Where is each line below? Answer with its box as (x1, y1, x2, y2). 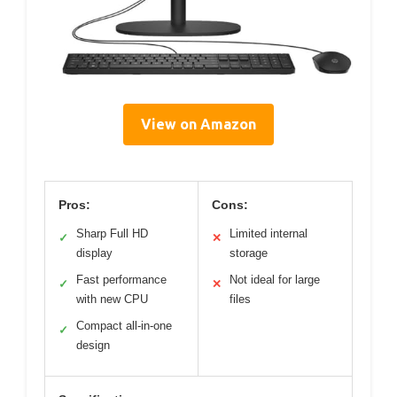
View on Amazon (141, 115, 256, 132)
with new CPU (76, 292, 148, 306)
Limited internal (230, 226, 307, 240)
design (76, 338, 110, 352)
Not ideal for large (230, 272, 320, 286)
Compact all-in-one (76, 318, 172, 332)
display (76, 245, 113, 260)
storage (230, 245, 268, 260)
